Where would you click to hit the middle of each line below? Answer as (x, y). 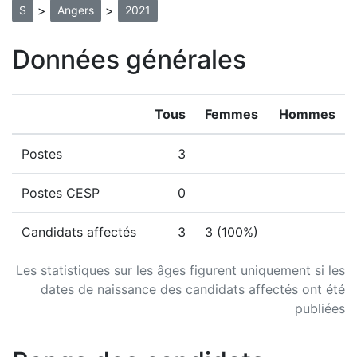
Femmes (231, 114)
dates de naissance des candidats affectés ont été (193, 289)
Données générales (129, 59)
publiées (320, 308)
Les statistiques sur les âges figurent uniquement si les (180, 270)
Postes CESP (61, 193)
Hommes (307, 114)
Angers (76, 10)
